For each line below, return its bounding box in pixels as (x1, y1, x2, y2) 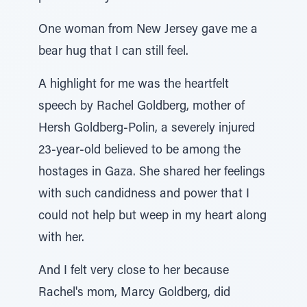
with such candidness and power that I (38, 188, 249, 201)
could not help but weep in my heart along (38, 210, 267, 223)
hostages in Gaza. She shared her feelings (38, 167, 265, 179)
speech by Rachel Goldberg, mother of (38, 101, 245, 113)
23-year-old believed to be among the (38, 145, 241, 157)
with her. (38, 232, 84, 245)
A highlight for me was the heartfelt (38, 79, 229, 91)
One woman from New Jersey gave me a (38, 24, 258, 36)
